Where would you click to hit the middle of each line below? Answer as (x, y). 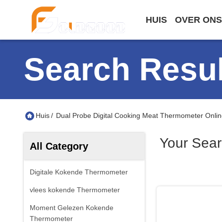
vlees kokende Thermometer (75, 190)
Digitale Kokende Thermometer (79, 172)
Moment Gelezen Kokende (72, 208)
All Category (59, 146)
